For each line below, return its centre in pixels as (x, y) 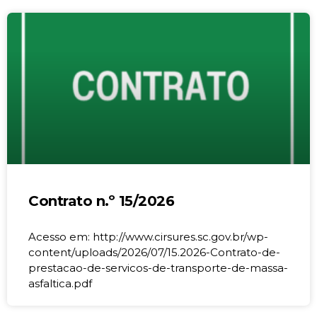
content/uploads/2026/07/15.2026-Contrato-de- (154, 252)
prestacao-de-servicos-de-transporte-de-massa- (158, 267)
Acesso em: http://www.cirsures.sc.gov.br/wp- (148, 236)
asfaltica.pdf (60, 283)
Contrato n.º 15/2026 (101, 201)
